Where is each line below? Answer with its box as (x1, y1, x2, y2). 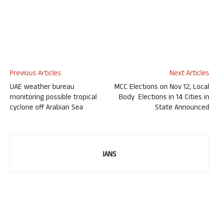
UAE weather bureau (10, 82, 74, 94)
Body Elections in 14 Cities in (119, 92, 209, 104)
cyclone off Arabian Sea (10, 102, 83, 114)
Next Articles (170, 68, 209, 80)
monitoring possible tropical (10, 92, 97, 104)
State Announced (155, 102, 209, 114)
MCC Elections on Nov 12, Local (114, 82, 209, 94)
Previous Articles (10, 68, 61, 80)
